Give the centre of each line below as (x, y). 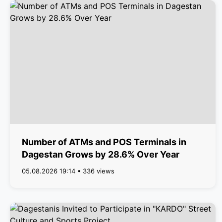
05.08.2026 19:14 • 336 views (68, 171)
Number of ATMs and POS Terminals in (104, 142)
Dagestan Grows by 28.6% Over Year (101, 154)
